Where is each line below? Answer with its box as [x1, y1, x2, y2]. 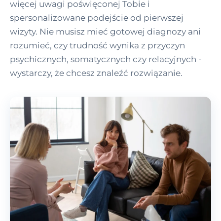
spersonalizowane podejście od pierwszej [10, 12, 184, 23]
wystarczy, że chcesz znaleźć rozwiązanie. [10, 68, 183, 78]
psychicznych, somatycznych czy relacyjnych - [10, 54, 202, 64]
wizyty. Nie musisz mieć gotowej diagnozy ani [10, 26, 201, 37]
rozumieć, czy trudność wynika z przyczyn [10, 40, 185, 50]
